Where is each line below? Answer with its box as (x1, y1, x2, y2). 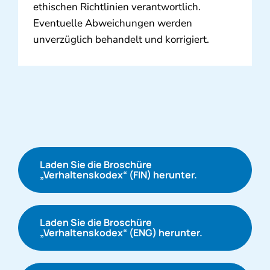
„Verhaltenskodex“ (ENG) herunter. (39, 226, 202, 240)
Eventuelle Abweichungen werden (33, 16, 192, 31)
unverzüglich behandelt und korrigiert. (33, 33, 209, 47)
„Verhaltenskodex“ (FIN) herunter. (39, 168, 197, 182)
